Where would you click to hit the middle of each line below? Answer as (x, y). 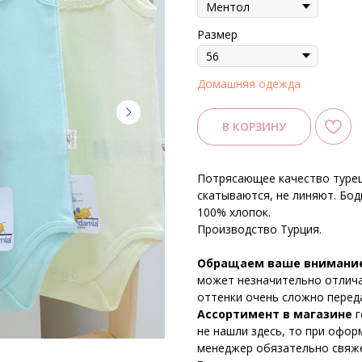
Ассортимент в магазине (276, 314)
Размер (217, 34)
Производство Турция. (259, 229)
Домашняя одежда (249, 83)
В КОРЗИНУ (254, 127)
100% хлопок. (234, 213)
